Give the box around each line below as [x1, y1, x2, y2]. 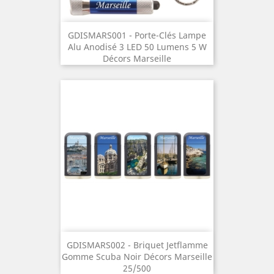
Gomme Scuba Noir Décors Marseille [62, 251, 212, 263]
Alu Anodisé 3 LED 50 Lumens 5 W [67, 41, 207, 53]
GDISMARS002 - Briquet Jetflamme [66, 239, 208, 251]
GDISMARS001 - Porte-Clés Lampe [68, 29, 206, 42]
